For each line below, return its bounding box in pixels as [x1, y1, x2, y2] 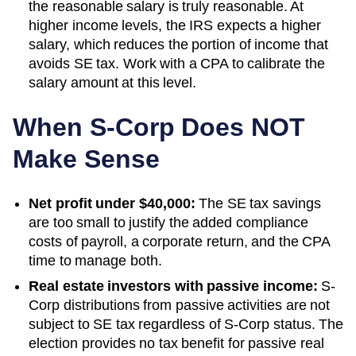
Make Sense [13, 144, 160, 173]
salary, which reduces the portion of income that [29, 36, 328, 52]
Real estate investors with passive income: [29, 277, 318, 294]
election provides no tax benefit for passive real [29, 335, 324, 351]
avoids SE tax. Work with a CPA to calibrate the [29, 55, 325, 72]
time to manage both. [29, 252, 162, 269]
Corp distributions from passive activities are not [29, 296, 330, 313]
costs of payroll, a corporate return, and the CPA [29, 233, 330, 250]
